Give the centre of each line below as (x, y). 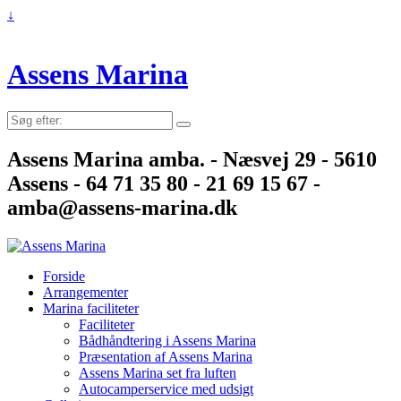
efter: (21, 133)
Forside (64, 276)
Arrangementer (85, 292)
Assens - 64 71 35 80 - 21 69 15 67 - (164, 183)
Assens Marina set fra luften (158, 372)
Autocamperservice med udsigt (166, 388)
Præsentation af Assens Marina (166, 356)
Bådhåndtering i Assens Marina (167, 340)
